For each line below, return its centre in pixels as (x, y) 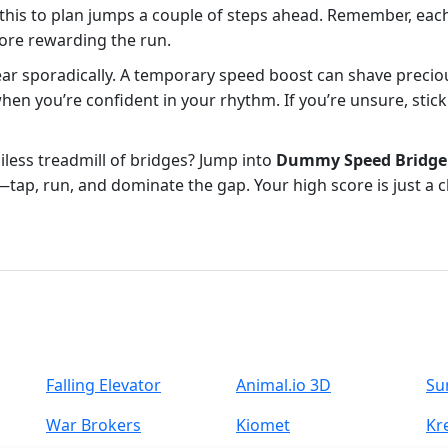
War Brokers (93, 425)
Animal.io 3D (283, 385)
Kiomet (263, 425)
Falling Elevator (103, 385)
